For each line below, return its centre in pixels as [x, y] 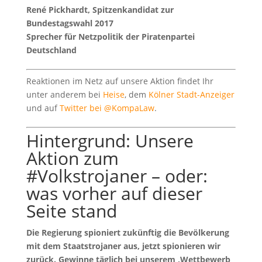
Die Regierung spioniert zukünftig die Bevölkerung [127, 232]
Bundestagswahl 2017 [70, 23]
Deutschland [51, 50]
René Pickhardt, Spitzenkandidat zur [100, 9]
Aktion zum [72, 158]
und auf [43, 108]
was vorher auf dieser [114, 193]
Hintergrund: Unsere [110, 140]
